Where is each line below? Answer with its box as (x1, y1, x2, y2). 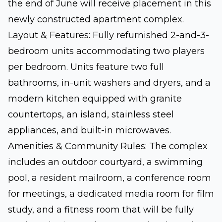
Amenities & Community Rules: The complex (8, 140, 208, 152)
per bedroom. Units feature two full (8, 61, 164, 72)
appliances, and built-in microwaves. (8, 124, 171, 136)
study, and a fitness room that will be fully (8, 204, 194, 215)
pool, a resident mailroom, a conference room (8, 172, 211, 183)
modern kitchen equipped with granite (8, 93, 182, 104)
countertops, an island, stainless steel (8, 109, 174, 120)
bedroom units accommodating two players (8, 45, 205, 56)
